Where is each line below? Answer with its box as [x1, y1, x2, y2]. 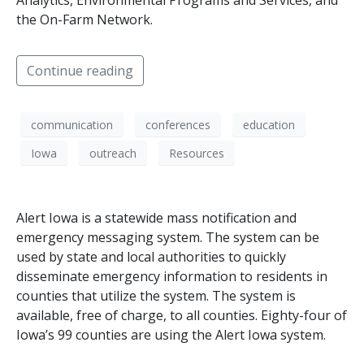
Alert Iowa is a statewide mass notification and [16, 209, 297, 227]
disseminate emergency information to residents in [16, 267, 327, 286]
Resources [169, 145, 224, 161]
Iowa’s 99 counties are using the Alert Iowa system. [16, 326, 326, 344]
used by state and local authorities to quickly [16, 248, 286, 266]
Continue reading [27, 62, 133, 80]
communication [31, 116, 113, 132]
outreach [89, 145, 136, 161]
